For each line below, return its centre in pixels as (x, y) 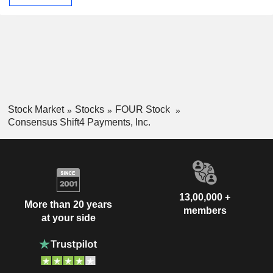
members (205, 210)
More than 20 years (68, 205)
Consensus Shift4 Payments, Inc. (79, 122)
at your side (68, 218)
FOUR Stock (144, 109)
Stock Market (36, 109)
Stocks (89, 109)
